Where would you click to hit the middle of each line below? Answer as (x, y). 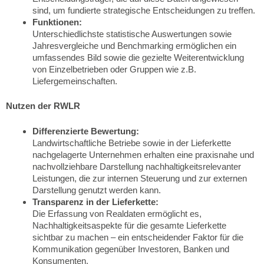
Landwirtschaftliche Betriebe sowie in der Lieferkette (132, 143)
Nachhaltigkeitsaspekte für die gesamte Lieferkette (129, 225)
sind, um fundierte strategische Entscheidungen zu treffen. (144, 10)
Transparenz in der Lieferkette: (95, 202)
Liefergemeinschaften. (75, 81)
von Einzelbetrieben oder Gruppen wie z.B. (114, 69)
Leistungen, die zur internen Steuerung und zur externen (140, 178)
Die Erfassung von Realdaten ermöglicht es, (117, 213)
